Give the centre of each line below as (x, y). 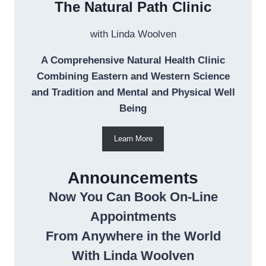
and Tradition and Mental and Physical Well (133, 93)
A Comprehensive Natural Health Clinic (133, 61)
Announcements (133, 178)
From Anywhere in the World (133, 236)
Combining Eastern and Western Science (133, 77)
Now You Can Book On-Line (133, 197)
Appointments (133, 216)
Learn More (133, 138)
